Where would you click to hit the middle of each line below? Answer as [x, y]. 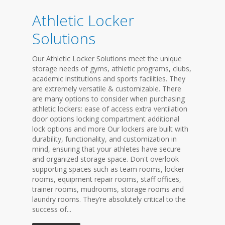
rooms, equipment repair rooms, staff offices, [107, 179]
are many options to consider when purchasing [108, 99]
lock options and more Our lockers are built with [110, 129]
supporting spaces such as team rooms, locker [108, 169]
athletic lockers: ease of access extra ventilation [110, 109]
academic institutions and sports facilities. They [109, 79]
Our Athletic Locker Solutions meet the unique [107, 59]
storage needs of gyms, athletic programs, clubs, [112, 69]
